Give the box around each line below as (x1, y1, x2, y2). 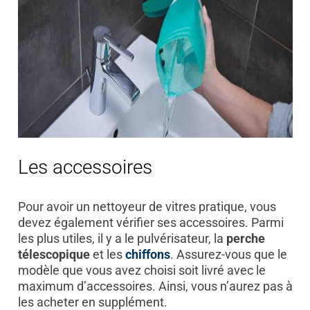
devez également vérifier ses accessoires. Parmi (17, 215, 284, 230)
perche (226, 230, 265, 246)
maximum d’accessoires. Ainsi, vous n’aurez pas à (17, 278, 293, 293)
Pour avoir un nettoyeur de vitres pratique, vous (17, 199, 276, 214)
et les (89, 246, 125, 262)
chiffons (125, 246, 170, 262)
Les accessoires (17, 156, 152, 179)
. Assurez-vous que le (170, 246, 287, 262)
